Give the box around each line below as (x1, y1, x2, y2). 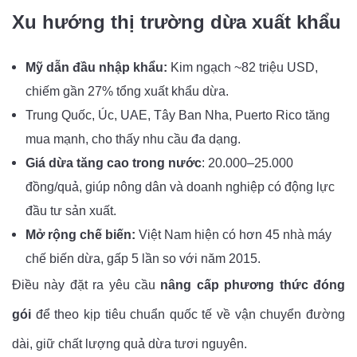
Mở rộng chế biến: (25, 227, 135, 241)
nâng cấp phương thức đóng (160, 277, 346, 292)
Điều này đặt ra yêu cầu (12, 277, 161, 292)
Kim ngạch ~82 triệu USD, (167, 60, 318, 74)
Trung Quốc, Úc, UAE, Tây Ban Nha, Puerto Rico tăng (25, 108, 330, 122)
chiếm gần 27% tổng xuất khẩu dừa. (25, 84, 229, 98)
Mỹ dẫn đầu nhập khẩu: (25, 60, 167, 74)
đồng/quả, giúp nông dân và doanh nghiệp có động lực (25, 179, 335, 194)
